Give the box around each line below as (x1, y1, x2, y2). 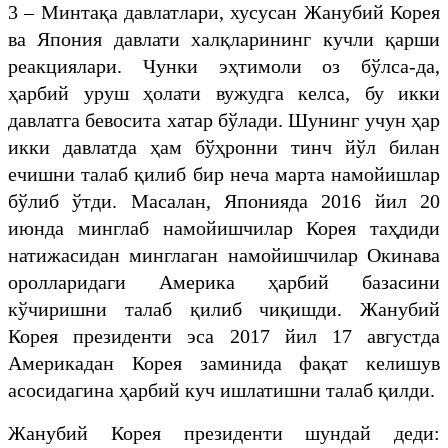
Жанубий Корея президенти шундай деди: (8, 421, 440, 444)
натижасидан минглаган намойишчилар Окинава (8, 243, 440, 266)
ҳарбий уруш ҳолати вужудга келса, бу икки (8, 81, 440, 104)
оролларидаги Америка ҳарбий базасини (8, 270, 440, 293)
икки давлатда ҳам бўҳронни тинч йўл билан (8, 135, 440, 158)
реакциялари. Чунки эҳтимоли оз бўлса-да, (8, 54, 440, 77)
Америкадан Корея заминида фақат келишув (8, 351, 440, 374)
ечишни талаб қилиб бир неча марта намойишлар (8, 162, 440, 185)
